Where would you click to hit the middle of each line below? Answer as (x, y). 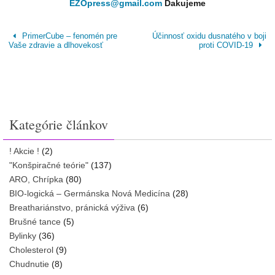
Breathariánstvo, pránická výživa (72, 207)
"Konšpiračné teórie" (49, 165)
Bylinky (23, 235)
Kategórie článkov (59, 124)
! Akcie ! (24, 151)
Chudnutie (29, 264)
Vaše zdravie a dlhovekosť (56, 45)
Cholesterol (31, 250)
